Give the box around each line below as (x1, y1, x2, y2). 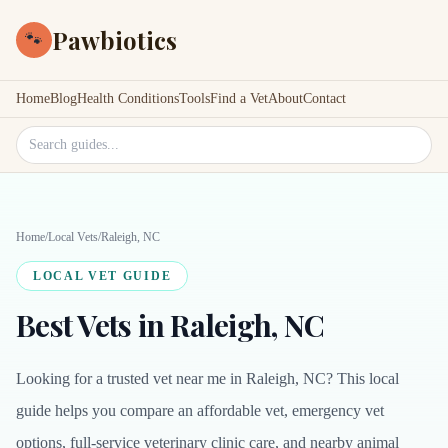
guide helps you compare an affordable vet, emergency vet (16, 402, 384, 419)
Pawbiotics (52, 24, 177, 56)
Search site (15, 128, 83, 145)
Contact (303, 91, 346, 106)
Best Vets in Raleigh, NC (16, 305, 324, 345)
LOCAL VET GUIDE (33, 269, 172, 283)
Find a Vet (210, 91, 268, 106)
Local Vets (48, 230, 98, 244)
